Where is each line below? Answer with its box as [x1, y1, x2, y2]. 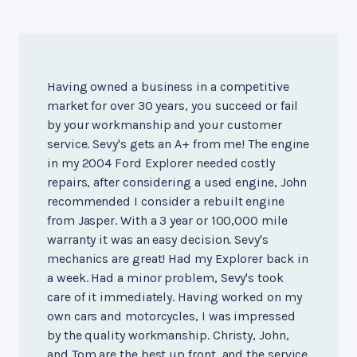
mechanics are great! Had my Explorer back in [47, 250, 308, 266]
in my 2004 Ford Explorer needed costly [47, 155, 275, 171]
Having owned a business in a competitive [47, 78, 289, 94]
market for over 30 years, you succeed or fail [47, 97, 299, 113]
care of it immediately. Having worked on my [47, 288, 302, 304]
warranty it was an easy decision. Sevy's [47, 231, 269, 247]
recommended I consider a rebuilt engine [47, 193, 284, 209]
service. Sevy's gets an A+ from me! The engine [47, 135, 310, 151]
